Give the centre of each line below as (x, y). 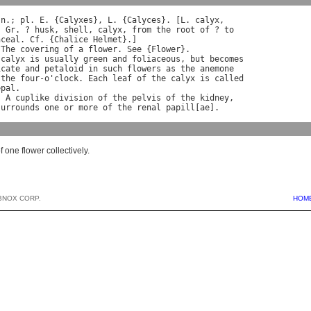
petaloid (64, 69)
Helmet (108, 40)
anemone (217, 69)
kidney (215, 98)
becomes (227, 59)
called (229, 79)
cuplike (32, 98)
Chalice (71, 40)
